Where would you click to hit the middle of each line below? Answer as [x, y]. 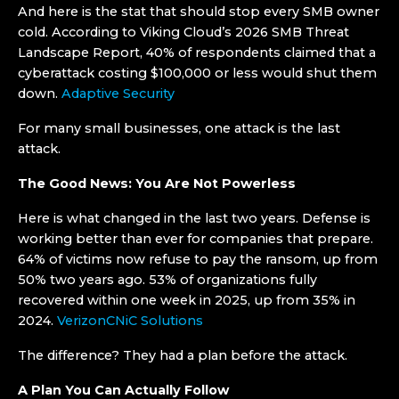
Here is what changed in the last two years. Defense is [194, 218]
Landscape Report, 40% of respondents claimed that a [197, 53]
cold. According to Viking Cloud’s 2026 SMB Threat [183, 32]
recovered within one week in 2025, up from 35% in [187, 300]
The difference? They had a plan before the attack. [183, 355]
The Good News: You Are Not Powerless [157, 183]
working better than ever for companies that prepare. [195, 239]
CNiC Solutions [155, 321]
